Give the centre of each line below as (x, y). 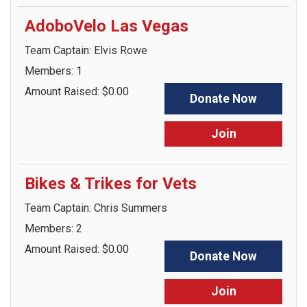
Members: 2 (53, 229)
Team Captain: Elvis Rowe (86, 50)
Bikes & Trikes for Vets (111, 184)
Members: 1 (53, 71)
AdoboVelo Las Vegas (107, 26)
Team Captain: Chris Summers (96, 208)
